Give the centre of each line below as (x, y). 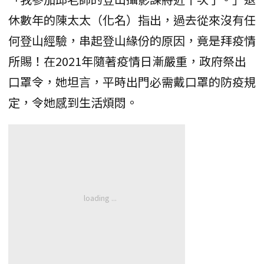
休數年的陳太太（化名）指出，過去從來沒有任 (132, 20)
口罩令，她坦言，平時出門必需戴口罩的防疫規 (132, 82)
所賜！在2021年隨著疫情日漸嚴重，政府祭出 (127, 61)
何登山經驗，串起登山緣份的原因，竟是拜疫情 (132, 41)
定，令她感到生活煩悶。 (73, 103)
